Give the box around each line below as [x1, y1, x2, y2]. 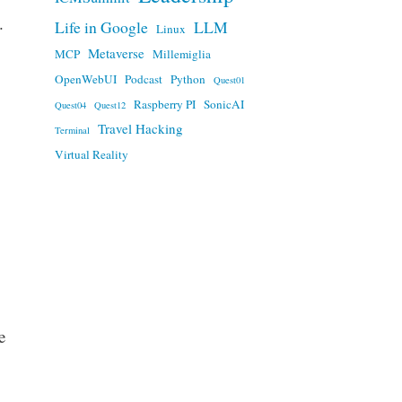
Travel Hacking [97, 118, 183, 137]
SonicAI [203, 95, 244, 112]
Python [170, 70, 205, 87]
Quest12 [93, 98, 126, 111]
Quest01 [213, 73, 245, 86]
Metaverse [87, 43, 144, 62]
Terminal [54, 123, 90, 136]
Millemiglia [152, 45, 211, 62]
